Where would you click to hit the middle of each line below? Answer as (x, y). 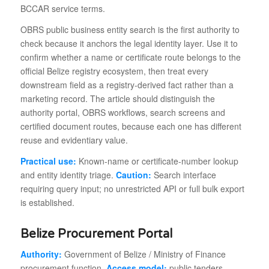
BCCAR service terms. (62, 8)
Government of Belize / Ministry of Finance (144, 254)
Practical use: (48, 161)
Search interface (183, 174)
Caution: (133, 174)
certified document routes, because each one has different (131, 126)
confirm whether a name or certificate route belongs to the (130, 57)
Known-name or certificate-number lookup (157, 161)
